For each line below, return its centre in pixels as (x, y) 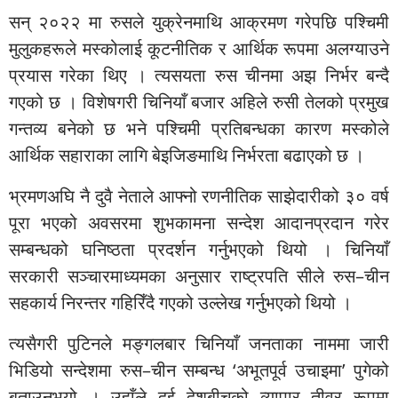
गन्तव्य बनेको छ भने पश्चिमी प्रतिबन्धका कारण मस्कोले (199, 128)
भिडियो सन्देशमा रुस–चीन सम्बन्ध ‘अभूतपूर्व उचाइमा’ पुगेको (199, 370)
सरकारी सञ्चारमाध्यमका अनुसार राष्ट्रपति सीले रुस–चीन (199, 275)
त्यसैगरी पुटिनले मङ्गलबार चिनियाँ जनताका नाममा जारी (199, 343)
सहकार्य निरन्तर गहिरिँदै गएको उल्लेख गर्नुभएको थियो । (180, 302)
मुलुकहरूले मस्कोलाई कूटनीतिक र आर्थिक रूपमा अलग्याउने (199, 48)
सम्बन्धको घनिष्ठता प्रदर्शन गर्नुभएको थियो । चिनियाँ (199, 249)
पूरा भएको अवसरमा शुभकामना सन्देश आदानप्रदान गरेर (199, 222)
